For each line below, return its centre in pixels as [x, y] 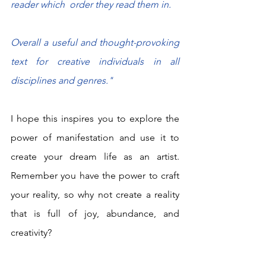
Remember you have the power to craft [95, 175]
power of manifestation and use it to [95, 137]
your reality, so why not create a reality [95, 194]
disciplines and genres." [62, 80]
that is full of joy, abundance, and [95, 213]
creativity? [34, 232]
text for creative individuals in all [95, 61]
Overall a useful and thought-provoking [95, 42]
